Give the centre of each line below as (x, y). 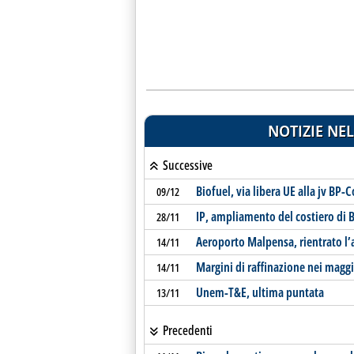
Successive (186, 165)
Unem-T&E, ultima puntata (260, 292)
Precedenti (186, 330)
